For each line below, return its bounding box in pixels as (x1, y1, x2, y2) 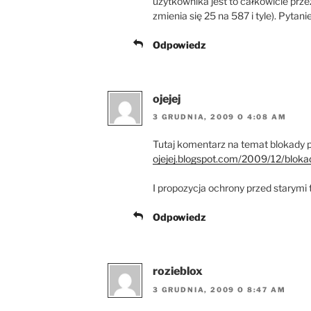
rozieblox (153, 264, 203, 278)
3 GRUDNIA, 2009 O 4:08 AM (153, 112, 287, 121)
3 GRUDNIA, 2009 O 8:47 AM (153, 285, 286, 294)
